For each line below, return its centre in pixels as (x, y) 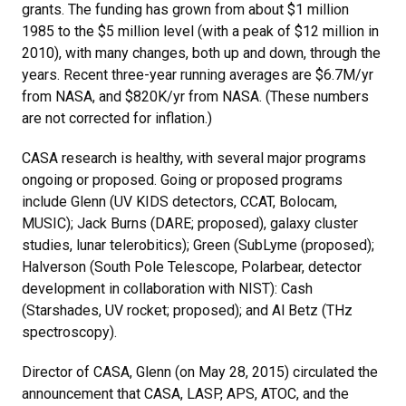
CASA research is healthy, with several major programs (194, 158)
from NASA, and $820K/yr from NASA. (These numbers (195, 97)
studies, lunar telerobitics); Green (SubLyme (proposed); (198, 245)
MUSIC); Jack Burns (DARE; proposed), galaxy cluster (190, 223)
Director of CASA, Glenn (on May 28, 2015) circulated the (200, 372)
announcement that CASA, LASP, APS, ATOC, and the (185, 394)
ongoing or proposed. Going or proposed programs (182, 180)
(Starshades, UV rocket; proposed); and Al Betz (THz (187, 310)
